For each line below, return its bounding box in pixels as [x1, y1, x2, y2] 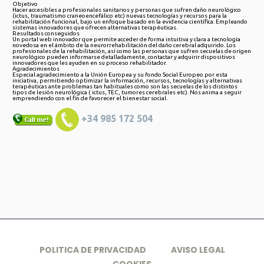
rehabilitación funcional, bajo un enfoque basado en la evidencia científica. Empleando [12, 18, 247, 25]
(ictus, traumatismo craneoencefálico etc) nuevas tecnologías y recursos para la [12, 12, 227, 19]
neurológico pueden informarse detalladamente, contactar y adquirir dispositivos [12, 54, 235, 61]
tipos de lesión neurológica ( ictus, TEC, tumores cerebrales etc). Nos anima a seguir [12, 89, 242, 96]
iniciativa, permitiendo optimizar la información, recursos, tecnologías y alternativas [12, 77, 242, 84]
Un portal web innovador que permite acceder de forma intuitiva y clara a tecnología [12, 36, 240, 43]
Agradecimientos [12, 65, 60, 72]
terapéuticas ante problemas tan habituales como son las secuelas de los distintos [12, 83, 237, 90]
